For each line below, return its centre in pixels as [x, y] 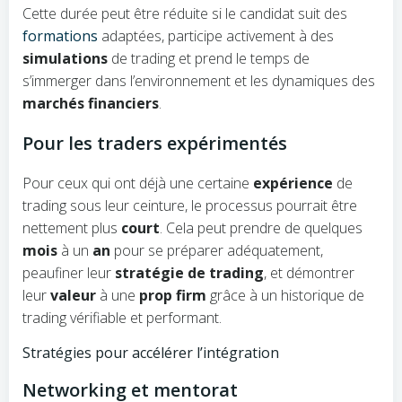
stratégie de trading [189, 273]
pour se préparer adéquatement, [217, 250]
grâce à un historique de [285, 295]
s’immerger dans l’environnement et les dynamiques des [199, 81]
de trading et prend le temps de [209, 58]
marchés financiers [91, 103]
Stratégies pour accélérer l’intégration [151, 353]
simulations [65, 58]
